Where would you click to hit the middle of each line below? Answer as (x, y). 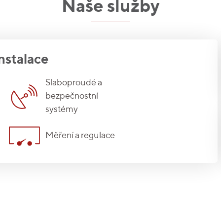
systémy (61, 110)
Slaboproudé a (74, 83)
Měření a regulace (80, 136)
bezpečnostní (72, 96)
